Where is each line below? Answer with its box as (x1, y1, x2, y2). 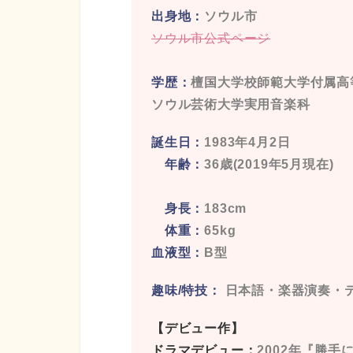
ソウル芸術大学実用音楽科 (150, 98, 310, 112)
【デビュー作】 (150, 321, 244, 336)
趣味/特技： (150, 284, 221, 298)
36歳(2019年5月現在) (204, 158, 334, 172)
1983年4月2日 (204, 136, 291, 150)
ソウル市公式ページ (150, 32, 271, 46)
